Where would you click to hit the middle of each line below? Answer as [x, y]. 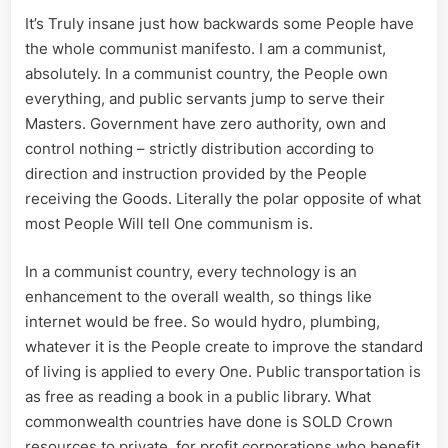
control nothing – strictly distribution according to [199, 149]
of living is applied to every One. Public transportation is [223, 371]
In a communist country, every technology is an [191, 271]
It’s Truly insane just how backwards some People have [219, 24]
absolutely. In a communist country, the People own [206, 74]
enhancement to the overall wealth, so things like [198, 296]
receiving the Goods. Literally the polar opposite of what [223, 199]
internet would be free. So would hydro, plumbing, [202, 321]
